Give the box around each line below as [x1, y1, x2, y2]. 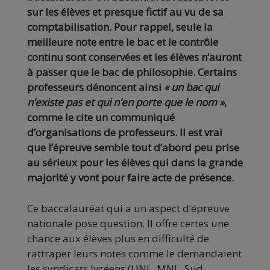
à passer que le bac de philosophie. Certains [27, 65, 237, 80]
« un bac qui [162, 80, 219, 95]
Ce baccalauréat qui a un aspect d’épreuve [27, 201, 230, 216]
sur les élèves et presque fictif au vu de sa [27, 5, 224, 19]
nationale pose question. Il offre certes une [27, 216, 229, 231]
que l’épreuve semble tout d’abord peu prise [27, 140, 239, 155]
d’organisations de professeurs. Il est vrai [27, 125, 222, 140]
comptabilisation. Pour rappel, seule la [27, 20, 213, 34]
